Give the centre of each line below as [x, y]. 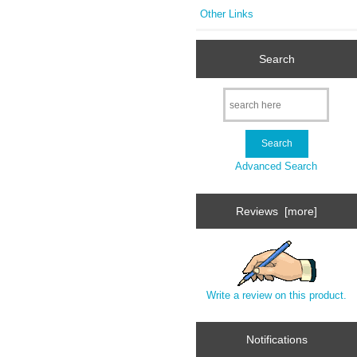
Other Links [227, 14]
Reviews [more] [277, 211]
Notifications [277, 340]
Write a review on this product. [277, 296]
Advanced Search [276, 167]
